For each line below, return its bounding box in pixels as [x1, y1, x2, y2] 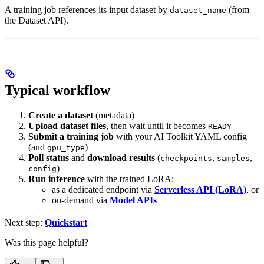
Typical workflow [5, 82, 110, 98]
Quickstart [45, 217, 87, 227]
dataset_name [170, 5, 226, 15]
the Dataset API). [5, 15, 68, 25]
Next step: [5, 217, 45, 227]
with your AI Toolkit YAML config [114, 131, 247, 141]
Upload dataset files [28, 120, 106, 131]
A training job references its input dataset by [5, 4, 170, 15]
